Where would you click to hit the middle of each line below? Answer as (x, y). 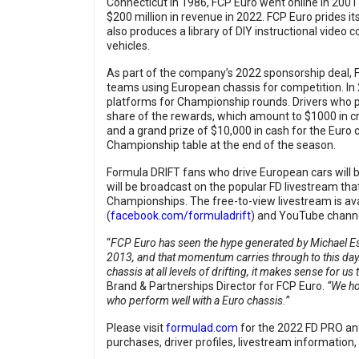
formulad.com (202, 328)
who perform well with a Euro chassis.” (198, 301)
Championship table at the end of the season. (221, 145)
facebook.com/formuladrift (181, 216)
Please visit (136, 328)
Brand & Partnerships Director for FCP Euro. (217, 286)
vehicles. (128, 46)
